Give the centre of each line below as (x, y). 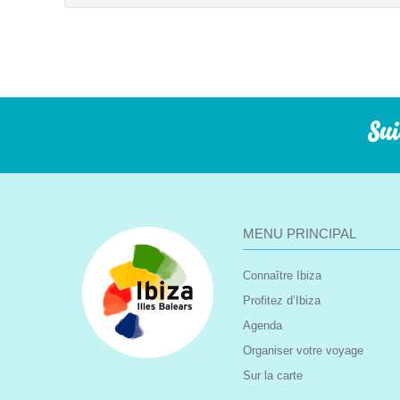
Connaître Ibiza (282, 275)
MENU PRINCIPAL (300, 233)
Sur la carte (273, 375)
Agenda (262, 325)
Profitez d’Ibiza (282, 300)
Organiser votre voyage (303, 350)
